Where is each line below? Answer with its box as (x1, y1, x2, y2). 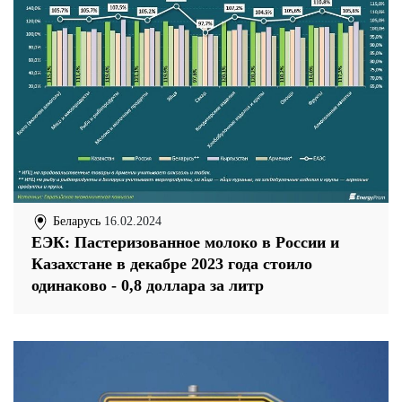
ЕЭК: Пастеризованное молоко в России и (31, 232, 339, 251)
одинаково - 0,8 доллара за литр (31, 275, 264, 294)
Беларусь (49, 214, 100, 228)
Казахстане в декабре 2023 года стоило (31, 254, 312, 273)
